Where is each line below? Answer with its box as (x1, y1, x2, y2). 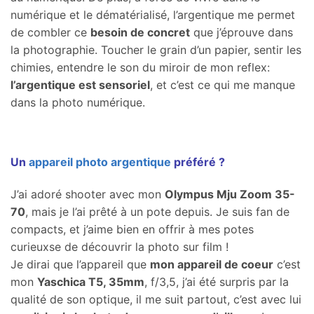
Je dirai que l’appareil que (11, 257, 150, 272)
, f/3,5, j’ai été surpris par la (144, 275, 289, 289)
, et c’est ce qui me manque (150, 77, 295, 92)
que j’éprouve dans (190, 25, 293, 39)
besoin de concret (90, 25, 190, 39)
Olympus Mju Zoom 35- (165, 187, 295, 202)
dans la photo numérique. (11, 95, 156, 109)
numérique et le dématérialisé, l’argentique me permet (11, 7, 295, 22)
